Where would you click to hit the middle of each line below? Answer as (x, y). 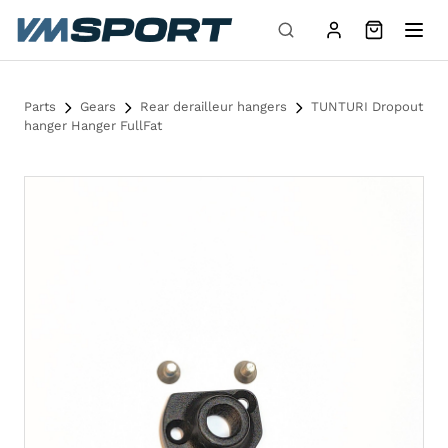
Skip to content (60, 14)
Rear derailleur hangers (213, 106)
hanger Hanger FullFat (93, 125)
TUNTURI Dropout (365, 106)
